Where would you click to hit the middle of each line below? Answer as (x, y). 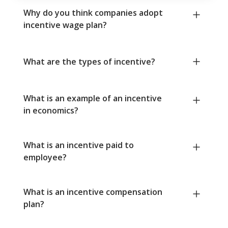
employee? (45, 158)
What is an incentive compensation (93, 192)
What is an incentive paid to (79, 145)
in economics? (51, 111)
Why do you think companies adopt (93, 13)
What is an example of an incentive (93, 98)
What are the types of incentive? (89, 62)
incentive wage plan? (65, 25)
